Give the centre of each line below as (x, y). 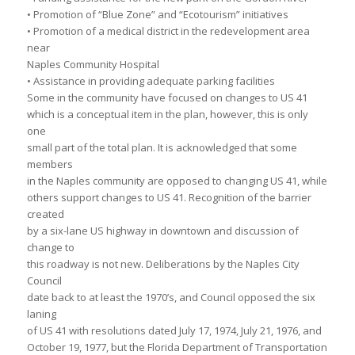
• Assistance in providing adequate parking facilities (151, 81)
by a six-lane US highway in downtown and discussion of (162, 231)
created (45, 214)
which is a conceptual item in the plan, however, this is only (167, 115)
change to (50, 248)
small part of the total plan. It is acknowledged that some (162, 148)
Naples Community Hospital (93, 65)
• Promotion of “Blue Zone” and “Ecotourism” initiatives (157, 15)
